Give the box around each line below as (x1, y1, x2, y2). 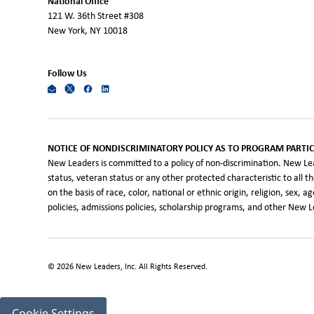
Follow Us (48, 69, 87, 79)
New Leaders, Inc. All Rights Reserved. (74, 263, 207, 271)
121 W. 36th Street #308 (48, 11, 144, 22)
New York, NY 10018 (48, 25, 128, 36)
